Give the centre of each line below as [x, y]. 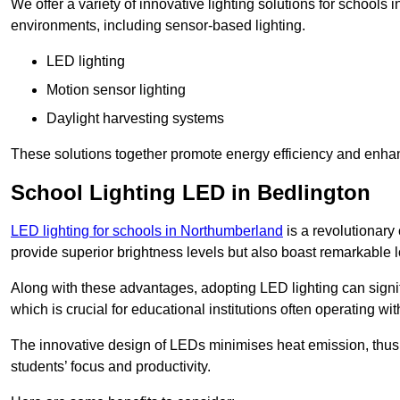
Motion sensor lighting [116, 90]
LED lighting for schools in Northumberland [147, 231]
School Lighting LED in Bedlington [191, 193]
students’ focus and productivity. [111, 367]
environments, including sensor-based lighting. [158, 26]
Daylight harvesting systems [135, 119]
